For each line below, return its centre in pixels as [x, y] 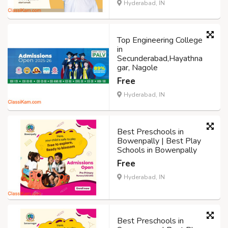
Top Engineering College [160, 40]
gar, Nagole [137, 67]
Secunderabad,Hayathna [160, 58]
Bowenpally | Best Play [159, 141]
